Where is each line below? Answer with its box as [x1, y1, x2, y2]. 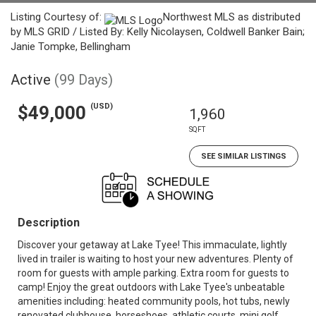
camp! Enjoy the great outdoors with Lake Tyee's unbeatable [18, 281, 285, 293]
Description [18, 216, 80, 229]
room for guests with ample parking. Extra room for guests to [18, 267, 289, 279]
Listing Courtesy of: [11, 11, 104, 23]
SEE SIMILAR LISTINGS [201, 152, 286, 161]
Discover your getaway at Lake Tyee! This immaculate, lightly [18, 239, 287, 250]
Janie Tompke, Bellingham [11, 40, 130, 53]
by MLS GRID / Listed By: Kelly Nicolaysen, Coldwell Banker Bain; [11, 25, 305, 38]
